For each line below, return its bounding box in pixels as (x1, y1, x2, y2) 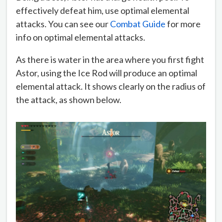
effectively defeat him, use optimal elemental (16, 5, 189, 16)
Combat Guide (110, 18, 166, 30)
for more (166, 18, 201, 30)
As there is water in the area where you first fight (16, 54, 204, 65)
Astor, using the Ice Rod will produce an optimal (16, 67, 197, 79)
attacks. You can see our (16, 18, 110, 30)
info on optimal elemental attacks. (16, 32, 145, 43)
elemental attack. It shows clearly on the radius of (16, 81, 206, 92)
